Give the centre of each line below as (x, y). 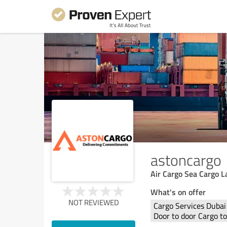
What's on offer (178, 192)
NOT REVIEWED (93, 202)
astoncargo (186, 160)
